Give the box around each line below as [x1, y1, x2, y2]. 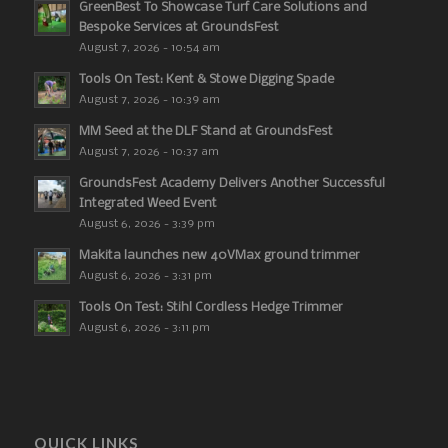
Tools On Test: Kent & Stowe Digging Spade [78, 73, 334, 87]
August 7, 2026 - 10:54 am [78, 42, 220, 55]
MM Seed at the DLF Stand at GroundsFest [78, 125, 333, 139]
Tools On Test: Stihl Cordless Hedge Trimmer [78, 301, 343, 315]
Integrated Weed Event [78, 197, 217, 211]
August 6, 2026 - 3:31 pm [78, 270, 212, 283]
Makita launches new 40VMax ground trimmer [78, 249, 360, 263]
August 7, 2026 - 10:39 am [78, 94, 220, 107]
